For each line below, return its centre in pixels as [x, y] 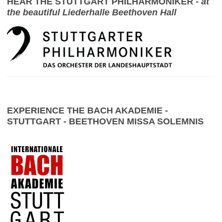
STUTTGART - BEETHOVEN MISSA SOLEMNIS [109, 122]
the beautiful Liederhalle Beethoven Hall [92, 13]
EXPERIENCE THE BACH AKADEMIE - [87, 111]
